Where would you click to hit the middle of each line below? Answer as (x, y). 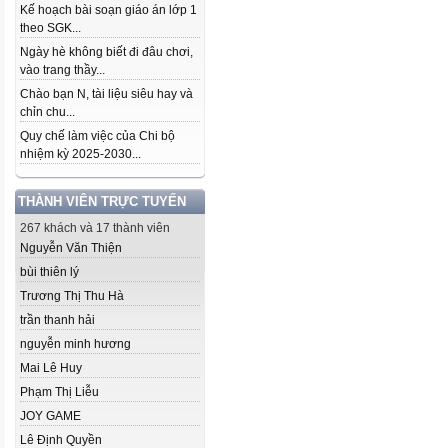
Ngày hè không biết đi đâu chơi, (106, 52)
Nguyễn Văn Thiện (71, 248)
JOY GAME (50, 416)
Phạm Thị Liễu (59, 392)
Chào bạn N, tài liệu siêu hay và (106, 94)
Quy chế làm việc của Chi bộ (97, 136)
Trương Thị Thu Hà (72, 296)
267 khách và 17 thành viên (95, 228)
